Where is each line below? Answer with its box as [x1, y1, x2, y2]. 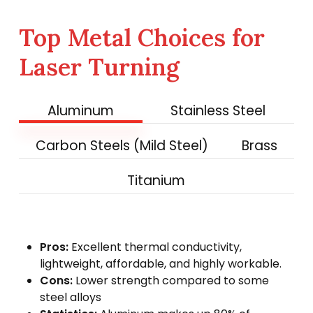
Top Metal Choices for [18, 22, 265, 52]
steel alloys [39, 289, 101, 305]
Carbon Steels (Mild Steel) [35, 136, 208, 155]
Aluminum [47, 101, 114, 120]
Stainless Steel [170, 101, 266, 120]
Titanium [127, 170, 186, 190]
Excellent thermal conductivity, [68, 238, 242, 255]
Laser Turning [18, 51, 180, 82]
